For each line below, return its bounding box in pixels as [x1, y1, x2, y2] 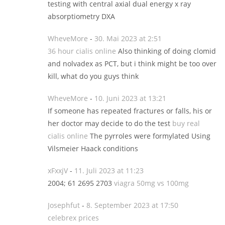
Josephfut [48, 200, 80, 210]
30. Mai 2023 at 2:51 [94, 34, 162, 43]
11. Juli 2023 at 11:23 [74, 166, 144, 175]
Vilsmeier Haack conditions [48, 144, 138, 153]
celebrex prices [48, 213, 99, 222]
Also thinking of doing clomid [116, 46, 216, 56]
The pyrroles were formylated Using [88, 131, 210, 141]
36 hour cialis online [48, 46, 116, 56]
